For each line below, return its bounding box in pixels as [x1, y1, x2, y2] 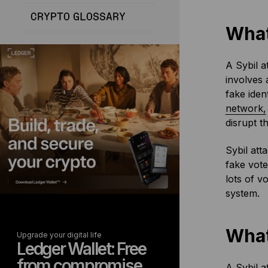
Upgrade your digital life [17, 230, 102, 239]
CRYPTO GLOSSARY [31, 12, 126, 23]
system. [225, 187, 260, 199]
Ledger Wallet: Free [17, 239, 146, 259]
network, [225, 102, 266, 114]
